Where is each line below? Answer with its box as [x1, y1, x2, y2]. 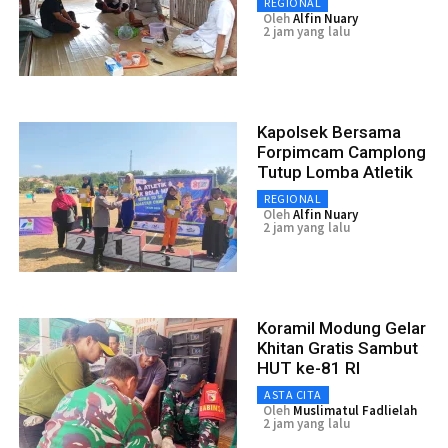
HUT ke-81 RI [257, 357, 360, 378]
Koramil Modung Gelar [257, 317, 426, 338]
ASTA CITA [264, 386, 322, 402]
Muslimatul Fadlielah [293, 401, 417, 419]
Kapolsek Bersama [257, 121, 401, 142]
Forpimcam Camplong [257, 141, 426, 162]
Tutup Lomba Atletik [257, 161, 413, 182]
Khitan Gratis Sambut [257, 337, 418, 358]
